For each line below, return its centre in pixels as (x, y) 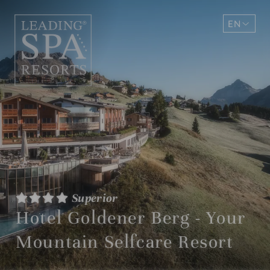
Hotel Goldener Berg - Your (131, 218)
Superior (93, 198)
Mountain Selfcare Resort (125, 242)
